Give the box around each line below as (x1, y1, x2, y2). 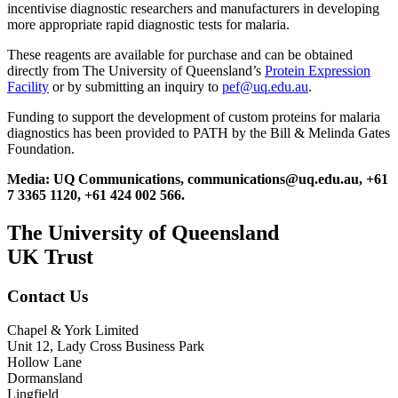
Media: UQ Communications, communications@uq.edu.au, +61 (7, 171, 388, 187)
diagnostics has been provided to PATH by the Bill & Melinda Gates (7, 124, 390, 140)
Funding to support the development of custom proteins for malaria (7, 108, 380, 124)
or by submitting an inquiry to (49, 78, 222, 94)
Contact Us (7, 286, 88, 306)
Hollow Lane (7, 354, 82, 370)
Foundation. (7, 140, 75, 156)
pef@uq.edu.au (222, 78, 308, 94)
